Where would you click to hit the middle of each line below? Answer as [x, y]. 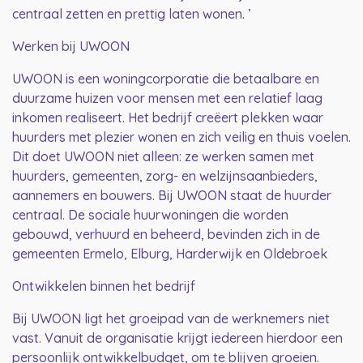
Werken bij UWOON [71, 47]
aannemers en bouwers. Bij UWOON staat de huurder [172, 196]
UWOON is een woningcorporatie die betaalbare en [166, 79]
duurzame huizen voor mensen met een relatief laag [167, 98]
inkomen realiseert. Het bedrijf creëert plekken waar [168, 118]
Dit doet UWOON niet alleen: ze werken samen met [163, 157]
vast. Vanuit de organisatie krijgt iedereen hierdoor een [177, 338]
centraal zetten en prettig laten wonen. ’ [132, 14]
